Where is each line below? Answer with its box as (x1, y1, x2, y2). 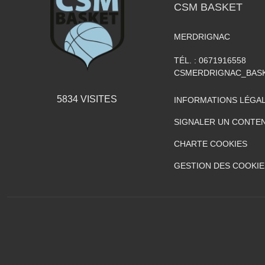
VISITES (78, 94, 117, 105)
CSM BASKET (174, 1, 243, 14)
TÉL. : (174, 56, 199, 66)
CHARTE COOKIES (174, 139, 247, 149)
